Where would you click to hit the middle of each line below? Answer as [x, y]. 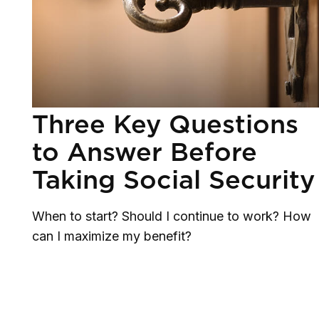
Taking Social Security [173, 180]
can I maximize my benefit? [112, 236]
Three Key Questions [165, 124]
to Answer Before [145, 152]
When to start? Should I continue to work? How [172, 216]
